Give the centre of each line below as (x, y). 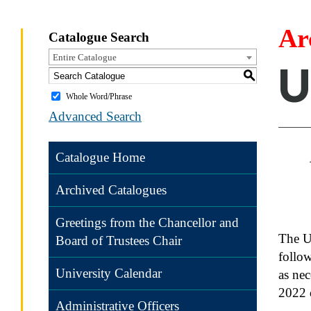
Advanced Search (95, 116)
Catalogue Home (100, 157)
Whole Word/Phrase (99, 96)
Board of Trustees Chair (119, 241)
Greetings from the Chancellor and (147, 222)
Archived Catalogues (111, 190)
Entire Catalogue (85, 57)
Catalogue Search (99, 37)
